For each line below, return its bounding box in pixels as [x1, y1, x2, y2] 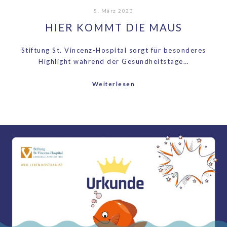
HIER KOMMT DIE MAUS [45, 21, 182, 33]
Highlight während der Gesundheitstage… [39, 57, 188, 65]
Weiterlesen [92, 80, 135, 87]
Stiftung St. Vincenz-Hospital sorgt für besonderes [21, 46, 206, 54]
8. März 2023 [94, 8, 133, 14]
